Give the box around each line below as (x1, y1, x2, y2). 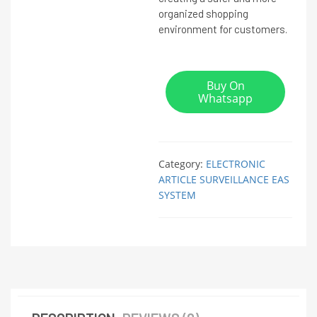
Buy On (206, 78, 245, 93)
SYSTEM (158, 188, 196, 202)
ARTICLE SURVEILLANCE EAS (158, 173, 289, 186)
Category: (158, 157, 206, 171)
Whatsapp (198, 91, 253, 106)
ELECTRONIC (206, 157, 265, 171)
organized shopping (158, 7, 248, 20)
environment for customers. (158, 23, 287, 35)
